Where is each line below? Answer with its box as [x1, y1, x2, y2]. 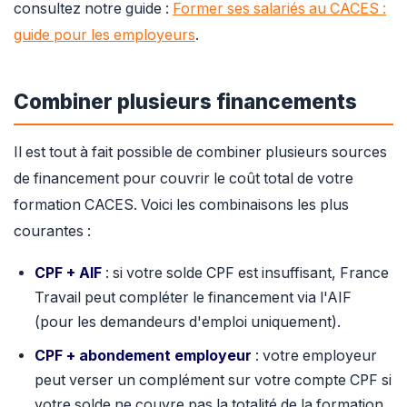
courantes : [14, 222, 91, 240]
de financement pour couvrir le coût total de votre [14, 169, 353, 187]
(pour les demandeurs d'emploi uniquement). [34, 313, 341, 332]
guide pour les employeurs [14, 26, 195, 45]
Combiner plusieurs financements [14, 89, 357, 114]
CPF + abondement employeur [34, 346, 252, 364]
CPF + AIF [34, 264, 102, 283]
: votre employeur [251, 346, 377, 364]
